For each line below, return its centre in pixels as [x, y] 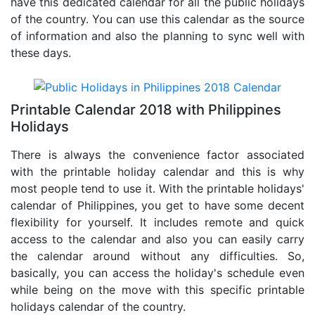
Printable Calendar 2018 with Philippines [146, 110]
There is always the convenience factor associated [157, 155]
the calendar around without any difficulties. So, [157, 256]
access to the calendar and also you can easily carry [157, 239]
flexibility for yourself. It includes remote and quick [157, 223]
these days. [41, 52]
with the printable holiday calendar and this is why [157, 172]
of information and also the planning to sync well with [157, 36]
